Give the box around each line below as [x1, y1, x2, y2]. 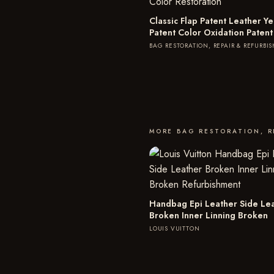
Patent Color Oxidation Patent [149, 26, 273, 39]
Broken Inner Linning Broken [149, 209, 268, 221]
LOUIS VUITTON [149, 224, 200, 233]
